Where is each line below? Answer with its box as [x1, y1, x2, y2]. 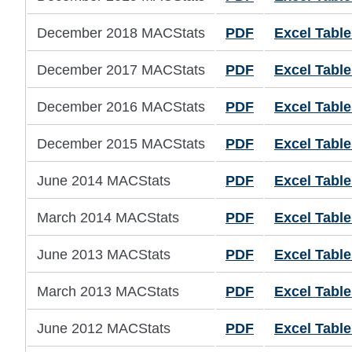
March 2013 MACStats [37, 284, 179, 300]
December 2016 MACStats [37, 99, 205, 115]
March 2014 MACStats [37, 210, 179, 226]
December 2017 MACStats [37, 62, 205, 79]
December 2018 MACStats [37, 25, 205, 42]
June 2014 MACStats [37, 173, 170, 189]
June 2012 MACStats [37, 321, 170, 337]
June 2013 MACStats [37, 247, 170, 263]
